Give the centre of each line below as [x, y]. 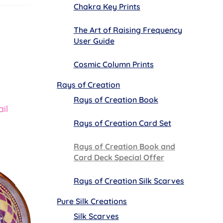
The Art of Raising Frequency [128, 30]
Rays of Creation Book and [124, 147]
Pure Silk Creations [92, 201]
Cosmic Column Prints [113, 64]
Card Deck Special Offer [119, 158]
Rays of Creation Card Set [122, 123]
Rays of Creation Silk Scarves [129, 181]
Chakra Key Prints [107, 6]
